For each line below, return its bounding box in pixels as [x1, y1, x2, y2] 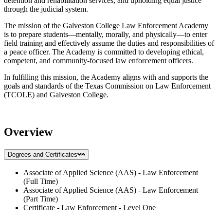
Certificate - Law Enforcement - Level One [23, 203, 156, 212]
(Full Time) [23, 177, 58, 186]
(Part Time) [23, 195, 58, 203]
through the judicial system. [4, 4, 88, 13]
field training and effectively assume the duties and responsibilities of [4, 38, 214, 47]
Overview [4, 125, 53, 138]
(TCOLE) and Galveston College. [4, 90, 109, 99]
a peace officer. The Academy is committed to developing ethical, [4, 47, 204, 56]
